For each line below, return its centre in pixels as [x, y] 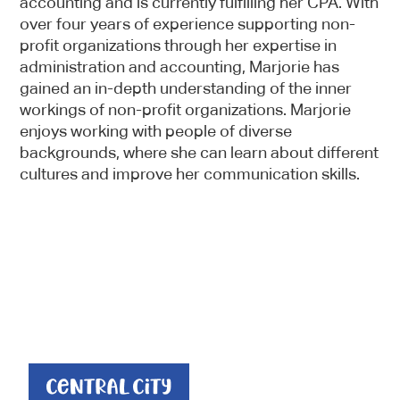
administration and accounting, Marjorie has [180, 67]
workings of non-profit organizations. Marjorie [186, 109]
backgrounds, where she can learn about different [200, 152]
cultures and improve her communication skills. [190, 174]
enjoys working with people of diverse [156, 131]
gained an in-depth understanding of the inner [186, 88]
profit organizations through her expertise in [179, 45]
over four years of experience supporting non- [188, 24]
